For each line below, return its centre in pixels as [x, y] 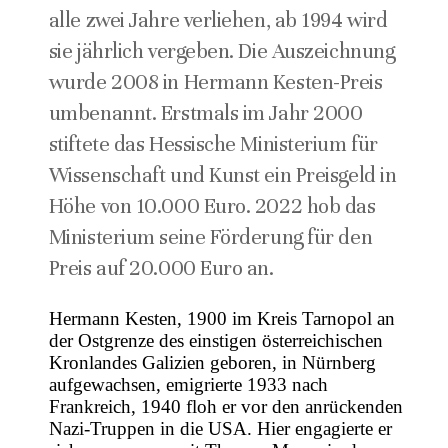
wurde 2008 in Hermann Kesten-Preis [215, 81]
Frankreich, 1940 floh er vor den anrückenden [225, 406]
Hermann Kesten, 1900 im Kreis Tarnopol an [221, 318]
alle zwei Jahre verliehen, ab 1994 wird [218, 19]
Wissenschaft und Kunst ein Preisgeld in [222, 174]
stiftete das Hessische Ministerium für [213, 143]
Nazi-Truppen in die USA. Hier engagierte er [220, 428]
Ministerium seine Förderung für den [210, 236]
